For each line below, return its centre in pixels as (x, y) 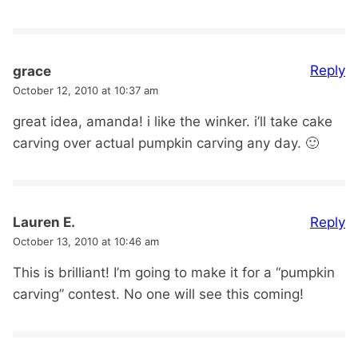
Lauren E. (44, 223)
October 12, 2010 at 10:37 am (86, 90)
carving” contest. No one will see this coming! (158, 294)
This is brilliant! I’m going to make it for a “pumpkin (174, 273)
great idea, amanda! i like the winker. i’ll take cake (173, 121)
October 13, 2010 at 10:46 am (86, 242)
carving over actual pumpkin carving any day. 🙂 (166, 143)
